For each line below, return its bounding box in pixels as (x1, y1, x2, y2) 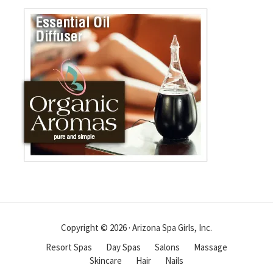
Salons (155, 241, 180, 253)
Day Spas (106, 241, 141, 253)
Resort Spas (46, 241, 92, 253)
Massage (194, 241, 227, 253)
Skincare (90, 254, 122, 266)
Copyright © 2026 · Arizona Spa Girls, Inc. (61, 221, 212, 233)
